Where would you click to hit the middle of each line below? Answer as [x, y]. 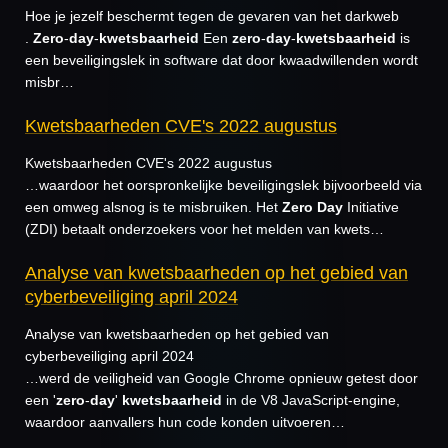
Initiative [371, 207]
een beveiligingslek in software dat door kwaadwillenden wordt [221, 60]
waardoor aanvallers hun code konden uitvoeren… [185, 422]
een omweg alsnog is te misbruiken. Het [153, 207]
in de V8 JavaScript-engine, [311, 400]
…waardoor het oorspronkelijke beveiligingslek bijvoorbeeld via [223, 185]
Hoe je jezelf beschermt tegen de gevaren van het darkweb [212, 16]
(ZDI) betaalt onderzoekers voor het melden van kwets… [204, 229]
